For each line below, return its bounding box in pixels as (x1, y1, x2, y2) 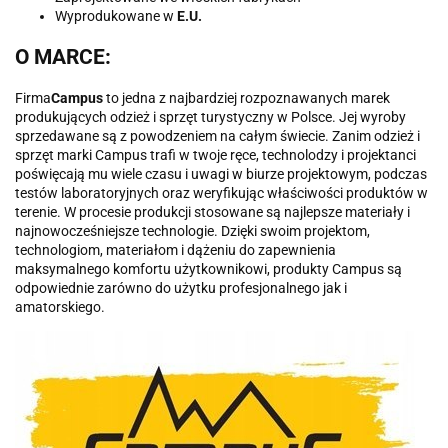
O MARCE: (15, 45, 111, 70)
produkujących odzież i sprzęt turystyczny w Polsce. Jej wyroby (15, 109, 406, 126)
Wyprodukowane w (55, 7, 177, 24)
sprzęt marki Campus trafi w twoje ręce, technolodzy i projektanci (15, 147, 416, 164)
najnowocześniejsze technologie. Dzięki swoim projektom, (15, 223, 370, 240)
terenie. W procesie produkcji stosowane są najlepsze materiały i (15, 204, 410, 221)
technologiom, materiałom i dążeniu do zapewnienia (15, 242, 336, 259)
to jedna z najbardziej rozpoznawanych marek (103, 90, 390, 107)
